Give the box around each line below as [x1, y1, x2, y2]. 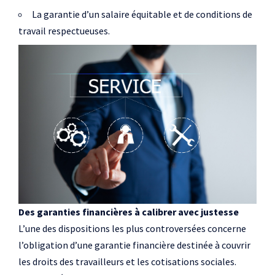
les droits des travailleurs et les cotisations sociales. [18, 255, 236, 268]
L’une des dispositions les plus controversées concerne [18, 222, 246, 234]
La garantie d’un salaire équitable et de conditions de [32, 8, 252, 20]
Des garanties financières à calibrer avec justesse [18, 205, 239, 218]
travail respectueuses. [18, 25, 110, 37]
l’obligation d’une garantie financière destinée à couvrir [18, 238, 250, 251]
